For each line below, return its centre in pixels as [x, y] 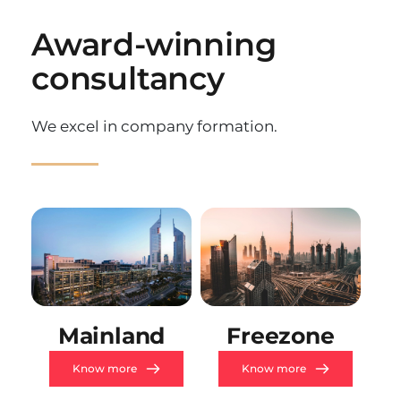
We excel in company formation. [154, 127]
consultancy [128, 79]
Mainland [111, 335]
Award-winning [154, 45]
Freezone [281, 335]
